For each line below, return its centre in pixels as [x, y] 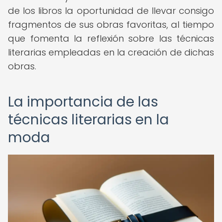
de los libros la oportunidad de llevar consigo [111, 11]
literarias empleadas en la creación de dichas [111, 52]
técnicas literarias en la [88, 120]
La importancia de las [83, 102]
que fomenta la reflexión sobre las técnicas [111, 38]
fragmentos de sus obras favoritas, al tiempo [111, 25]
